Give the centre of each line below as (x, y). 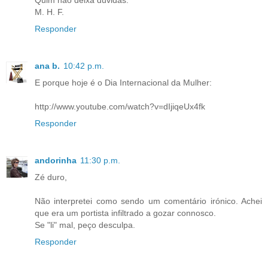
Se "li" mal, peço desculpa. (85, 225)
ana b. (47, 66)
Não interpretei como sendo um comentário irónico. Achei (148, 201)
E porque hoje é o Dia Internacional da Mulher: (123, 82)
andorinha (56, 160)
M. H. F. (49, 12)
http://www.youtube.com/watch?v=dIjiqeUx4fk (120, 106)
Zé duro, (51, 177)
